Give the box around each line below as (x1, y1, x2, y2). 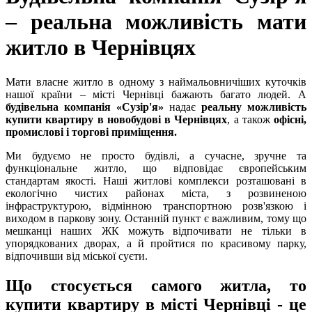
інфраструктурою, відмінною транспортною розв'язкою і (6, 199, 306, 212)
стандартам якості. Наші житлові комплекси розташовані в (6, 174, 306, 187)
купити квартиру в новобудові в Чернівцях (6, 113, 228, 125)
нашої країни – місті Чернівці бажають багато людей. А (6, 88, 306, 100)
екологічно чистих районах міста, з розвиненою (6, 187, 306, 199)
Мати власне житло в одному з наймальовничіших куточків (6, 75, 306, 88)
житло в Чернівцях (6, 35, 196, 61)
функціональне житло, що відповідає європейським (6, 162, 306, 174)
